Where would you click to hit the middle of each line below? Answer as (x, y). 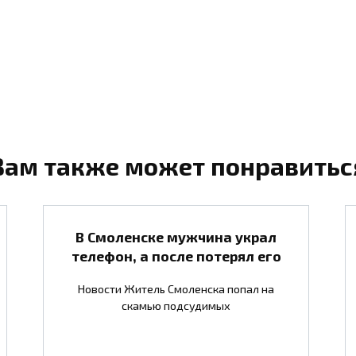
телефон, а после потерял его (176, 255)
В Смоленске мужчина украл (176, 236)
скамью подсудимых (176, 305)
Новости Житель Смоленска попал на (176, 288)
